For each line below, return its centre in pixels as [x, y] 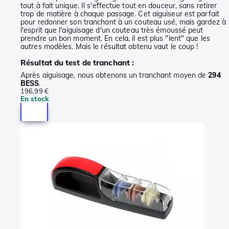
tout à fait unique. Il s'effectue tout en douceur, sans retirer [119, 6]
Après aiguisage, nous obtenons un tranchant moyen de [114, 75]
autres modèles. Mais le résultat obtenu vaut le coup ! [109, 47]
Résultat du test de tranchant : [77, 63]
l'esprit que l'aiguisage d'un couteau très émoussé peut [112, 30]
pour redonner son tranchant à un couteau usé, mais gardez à [123, 22]
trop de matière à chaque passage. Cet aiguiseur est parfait [120, 14]
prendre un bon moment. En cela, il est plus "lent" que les [115, 39]
